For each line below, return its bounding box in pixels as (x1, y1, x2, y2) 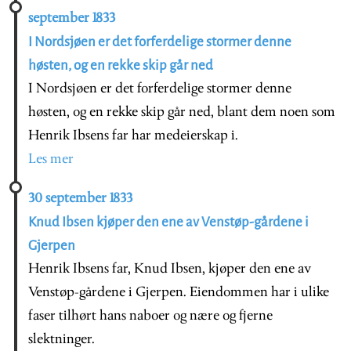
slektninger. (28, 331, 95, 347)
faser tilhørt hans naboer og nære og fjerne (28, 308, 273, 324)
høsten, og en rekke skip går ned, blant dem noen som (28, 104, 335, 120)
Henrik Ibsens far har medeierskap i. (28, 128, 238, 143)
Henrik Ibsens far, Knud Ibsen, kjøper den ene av (28, 261, 311, 277)
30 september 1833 (28, 190, 132, 206)
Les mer (28, 151, 74, 167)
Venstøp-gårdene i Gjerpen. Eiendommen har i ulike (28, 284, 329, 300)
